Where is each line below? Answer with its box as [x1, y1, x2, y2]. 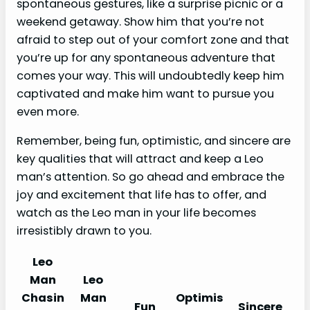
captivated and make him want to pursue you [17, 85, 274, 102]
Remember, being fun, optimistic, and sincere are [17, 132, 291, 149]
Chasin [21, 290, 64, 307]
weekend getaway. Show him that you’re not [17, 13, 264, 30]
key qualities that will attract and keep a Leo [17, 150, 264, 167]
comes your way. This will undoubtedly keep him [17, 67, 284, 84]
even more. [17, 103, 79, 120]
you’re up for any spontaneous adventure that [17, 49, 275, 66]
